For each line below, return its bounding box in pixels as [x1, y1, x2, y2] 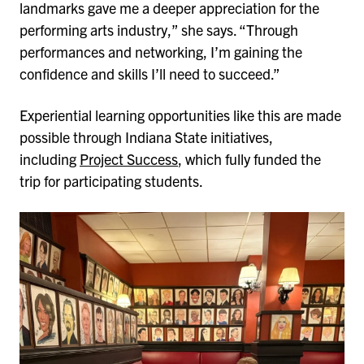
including [19, 149, 80, 169]
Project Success [80, 149, 178, 169]
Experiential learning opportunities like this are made [19, 106, 341, 125]
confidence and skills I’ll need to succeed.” [19, 63, 283, 83]
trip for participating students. [19, 171, 203, 191]
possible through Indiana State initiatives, [19, 128, 273, 147]
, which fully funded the [178, 149, 321, 169]
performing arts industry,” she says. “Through [19, 19, 298, 39]
